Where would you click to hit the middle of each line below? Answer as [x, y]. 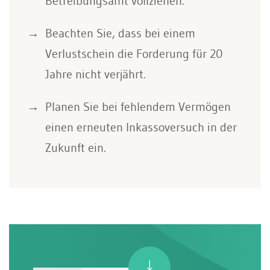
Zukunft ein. [76, 147]
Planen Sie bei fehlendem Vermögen [138, 106]
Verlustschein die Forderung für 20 [134, 53]
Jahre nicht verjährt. [96, 74]
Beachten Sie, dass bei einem [120, 33]
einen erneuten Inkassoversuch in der [141, 127]
